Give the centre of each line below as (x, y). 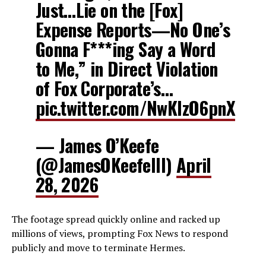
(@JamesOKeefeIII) (106, 164)
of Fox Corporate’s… (104, 88)
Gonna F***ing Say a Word (125, 49)
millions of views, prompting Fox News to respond (119, 233)
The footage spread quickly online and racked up (115, 219)
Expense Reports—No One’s (133, 29)
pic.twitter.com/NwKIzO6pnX (135, 107)
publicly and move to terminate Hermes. (98, 247)
